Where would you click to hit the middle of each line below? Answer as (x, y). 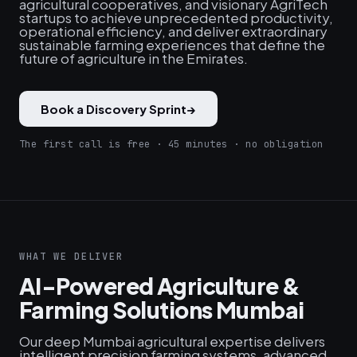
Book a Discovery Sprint (114, 109)
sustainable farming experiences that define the (172, 45)
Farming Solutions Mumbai (162, 310)
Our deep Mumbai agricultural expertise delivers (172, 341)
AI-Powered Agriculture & (160, 286)
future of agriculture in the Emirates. (133, 58)
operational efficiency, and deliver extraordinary (173, 31)
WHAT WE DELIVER (71, 257)
